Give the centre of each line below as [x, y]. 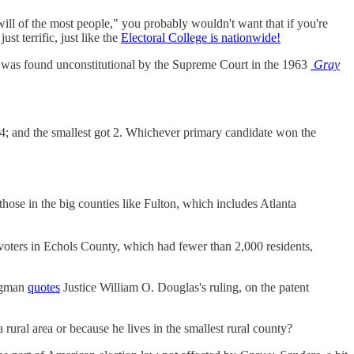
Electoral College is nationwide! [201, 38]
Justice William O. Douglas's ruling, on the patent [185, 288]
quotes [44, 288]
